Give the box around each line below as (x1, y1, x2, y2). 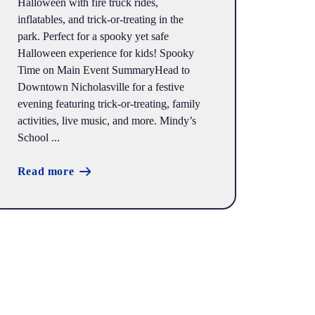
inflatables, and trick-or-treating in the (17, 13, 184, 25)
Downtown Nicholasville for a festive (17, 80, 184, 93)
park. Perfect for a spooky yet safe (17, 30, 169, 42)
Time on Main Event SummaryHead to (17, 63, 190, 76)
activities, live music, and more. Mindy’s (17, 114, 196, 127)
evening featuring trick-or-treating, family (17, 97, 200, 110)
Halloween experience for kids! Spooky (17, 46, 194, 59)
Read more (17, 165, 75, 177)
